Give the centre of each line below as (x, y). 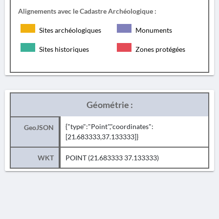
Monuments (153, 30)
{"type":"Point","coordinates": (109, 126)
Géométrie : (109, 105)
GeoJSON (39, 127)
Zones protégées (160, 49)
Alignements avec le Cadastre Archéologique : (87, 11)
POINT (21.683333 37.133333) (112, 158)
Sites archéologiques (69, 30)
